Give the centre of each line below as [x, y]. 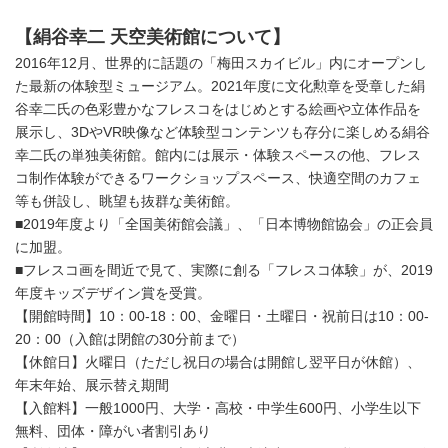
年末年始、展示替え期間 [92, 385]
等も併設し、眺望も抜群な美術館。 [127, 201]
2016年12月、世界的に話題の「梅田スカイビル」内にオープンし [221, 63]
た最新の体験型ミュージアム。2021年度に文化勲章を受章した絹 [220, 86]
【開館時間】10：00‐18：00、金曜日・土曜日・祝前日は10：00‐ [222, 316]
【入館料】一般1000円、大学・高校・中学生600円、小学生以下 [218, 408]
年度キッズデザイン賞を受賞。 [113, 293]
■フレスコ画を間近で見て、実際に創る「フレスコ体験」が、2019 [224, 270]
